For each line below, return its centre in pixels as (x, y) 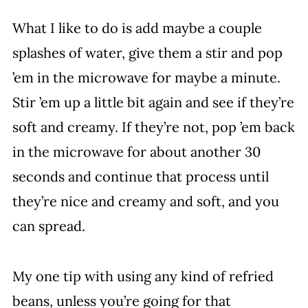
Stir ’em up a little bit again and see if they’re (153, 102)
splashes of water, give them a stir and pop (147, 53)
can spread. (48, 226)
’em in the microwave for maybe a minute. (146, 77)
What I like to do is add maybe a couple (137, 28)
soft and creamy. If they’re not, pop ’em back (153, 127)
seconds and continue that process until (140, 176)
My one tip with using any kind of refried (143, 276)
